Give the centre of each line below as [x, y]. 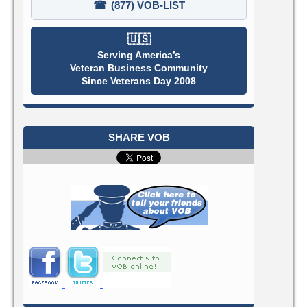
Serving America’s [139, 55]
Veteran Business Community [139, 68]
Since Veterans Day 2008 [139, 81]
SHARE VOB [139, 137]
